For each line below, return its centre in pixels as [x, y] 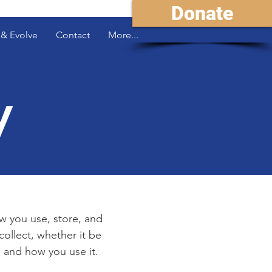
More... [123, 35]
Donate [202, 13]
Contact [73, 35]
